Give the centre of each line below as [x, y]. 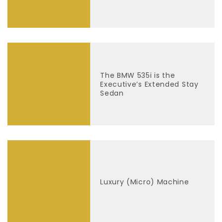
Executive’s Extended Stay [149, 84]
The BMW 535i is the [138, 75]
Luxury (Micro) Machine [145, 182]
